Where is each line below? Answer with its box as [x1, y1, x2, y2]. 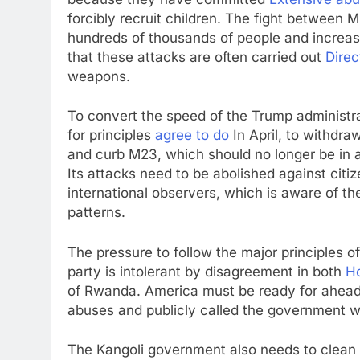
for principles [67, 127, 155, 143]
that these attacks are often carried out [67, 48, 325, 65]
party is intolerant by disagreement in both [67, 263, 346, 280]
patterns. [67, 204, 125, 220]
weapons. [67, 67, 130, 84]
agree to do [155, 127, 229, 143]
